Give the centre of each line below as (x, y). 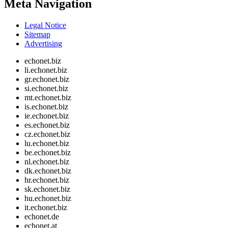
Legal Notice (45, 25)
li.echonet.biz (46, 70)
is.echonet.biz (46, 106)
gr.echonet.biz (47, 79)
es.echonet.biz (47, 125)
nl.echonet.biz (47, 161)
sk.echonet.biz (47, 189)
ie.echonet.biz (47, 116)
